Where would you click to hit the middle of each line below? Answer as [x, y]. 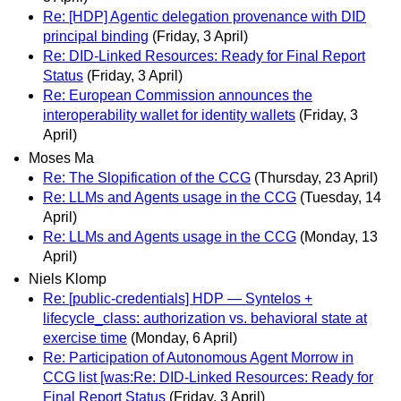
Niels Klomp [68, 278]
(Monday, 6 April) [184, 337]
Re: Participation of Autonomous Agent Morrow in [198, 357]
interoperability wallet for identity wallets [169, 115]
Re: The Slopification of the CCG [147, 177]
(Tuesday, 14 [341, 197]
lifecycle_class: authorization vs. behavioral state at [205, 318]
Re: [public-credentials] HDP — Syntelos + [178, 298]
